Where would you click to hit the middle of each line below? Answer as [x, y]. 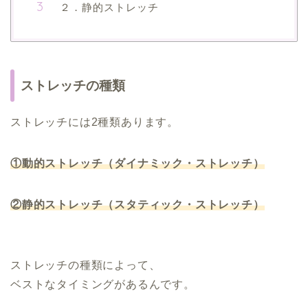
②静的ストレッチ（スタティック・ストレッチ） [137, 205]
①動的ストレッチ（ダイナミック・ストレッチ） [137, 164]
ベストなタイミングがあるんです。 [103, 285]
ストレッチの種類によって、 [86, 265]
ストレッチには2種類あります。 [95, 122]
